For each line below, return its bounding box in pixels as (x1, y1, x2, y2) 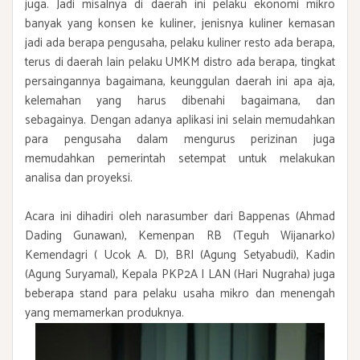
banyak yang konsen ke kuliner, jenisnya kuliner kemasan (25, 13, 335, 34)
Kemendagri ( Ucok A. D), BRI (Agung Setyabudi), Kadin (25, 244, 335, 265)
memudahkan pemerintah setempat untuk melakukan (25, 148, 335, 169)
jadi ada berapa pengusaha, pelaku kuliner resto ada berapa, (25, 32, 335, 53)
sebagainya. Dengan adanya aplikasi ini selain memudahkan (25, 109, 335, 130)
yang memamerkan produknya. (25, 302, 187, 323)
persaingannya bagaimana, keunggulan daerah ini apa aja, (25, 71, 335, 92)
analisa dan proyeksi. (25, 167, 133, 188)
